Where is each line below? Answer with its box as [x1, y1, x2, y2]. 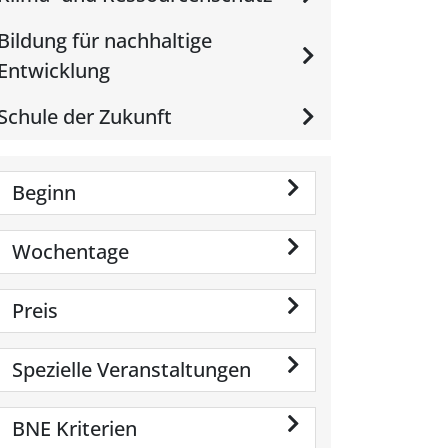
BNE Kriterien [12, 415, 137, 442]
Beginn [12, 179, 76, 206]
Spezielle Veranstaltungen [12, 356, 251, 383]
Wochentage [12, 238, 129, 265]
